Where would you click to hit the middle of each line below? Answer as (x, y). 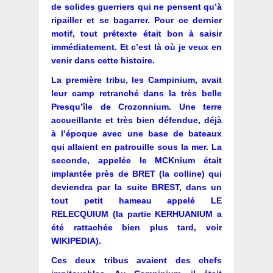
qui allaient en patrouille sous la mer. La (136, 147)
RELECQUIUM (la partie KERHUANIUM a (136, 214)
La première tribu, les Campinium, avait (136, 80)
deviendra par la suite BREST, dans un (136, 187)
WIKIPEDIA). (76, 241)
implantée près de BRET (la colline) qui (136, 174)
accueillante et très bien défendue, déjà (136, 120)
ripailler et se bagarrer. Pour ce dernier (136, 20)
